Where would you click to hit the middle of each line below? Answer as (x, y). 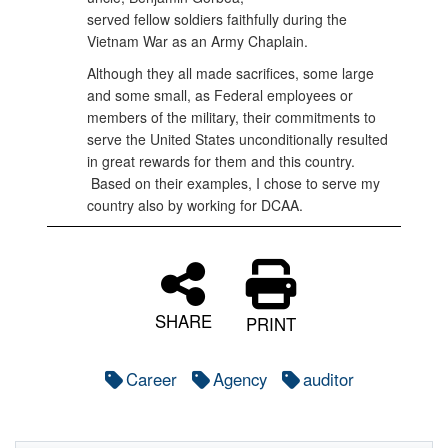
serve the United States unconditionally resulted (237, 139)
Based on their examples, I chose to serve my (233, 183)
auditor (328, 379)
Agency (239, 379)
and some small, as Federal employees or (220, 95)
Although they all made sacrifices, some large (230, 73)
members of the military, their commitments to (231, 117)
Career (151, 379)
